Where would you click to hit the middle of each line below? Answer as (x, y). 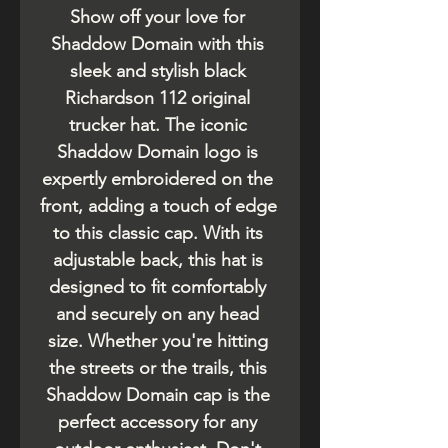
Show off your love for (157, 17)
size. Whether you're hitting (157, 341)
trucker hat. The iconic (157, 125)
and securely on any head (157, 314)
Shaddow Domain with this (157, 44)
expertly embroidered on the (157, 179)
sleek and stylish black (157, 71)
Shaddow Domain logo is (157, 152)
